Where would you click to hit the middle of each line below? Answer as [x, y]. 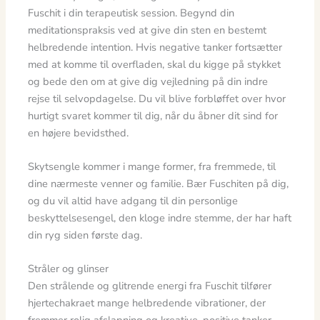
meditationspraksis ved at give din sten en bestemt [147, 30]
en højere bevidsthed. [79, 132]
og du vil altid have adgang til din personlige [133, 200]
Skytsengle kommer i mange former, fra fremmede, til [152, 166]
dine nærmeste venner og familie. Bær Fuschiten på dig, [159, 183]
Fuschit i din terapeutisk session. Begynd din [131, 12]
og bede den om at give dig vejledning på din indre [148, 81]
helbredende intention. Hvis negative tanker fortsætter [155, 47]
